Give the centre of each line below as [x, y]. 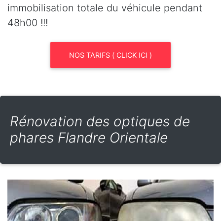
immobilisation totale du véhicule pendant [105, 8]
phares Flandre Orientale [89, 138]
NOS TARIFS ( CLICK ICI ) [110, 55]
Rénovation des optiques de [100, 122]
